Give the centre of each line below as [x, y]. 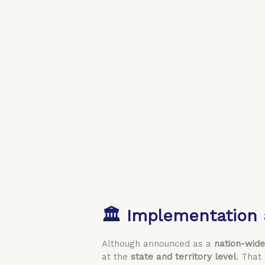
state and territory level [184, 256]
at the [117, 256]
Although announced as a [158, 243]
